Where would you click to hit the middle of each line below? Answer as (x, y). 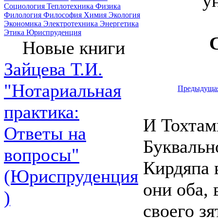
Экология (124, 15)
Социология (25, 6)
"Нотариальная (63, 91)
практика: (42, 112)
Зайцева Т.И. (53, 69)
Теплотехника (71, 6)
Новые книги (73, 48)
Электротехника (72, 24)
